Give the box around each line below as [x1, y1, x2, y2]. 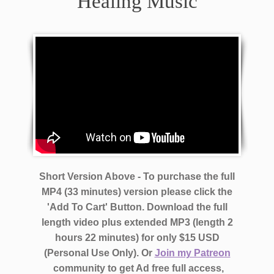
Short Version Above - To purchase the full [39, 171, 235, 182]
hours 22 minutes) [54, 232, 139, 243]
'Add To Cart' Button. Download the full [46, 202, 228, 213]
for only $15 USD [141, 232, 220, 243]
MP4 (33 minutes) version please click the [42, 187, 232, 198]
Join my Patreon [154, 248, 231, 259]
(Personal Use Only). [43, 248, 141, 259]
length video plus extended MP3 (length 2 [41, 217, 233, 228]
